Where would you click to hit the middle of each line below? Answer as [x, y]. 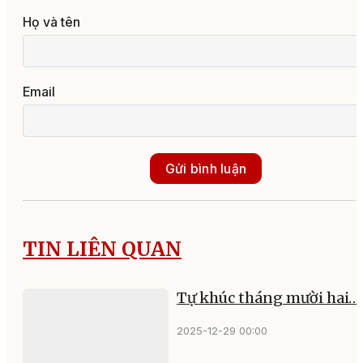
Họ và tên [51, 21]
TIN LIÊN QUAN [102, 250]
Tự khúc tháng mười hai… [268, 297]
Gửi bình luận [206, 168]
